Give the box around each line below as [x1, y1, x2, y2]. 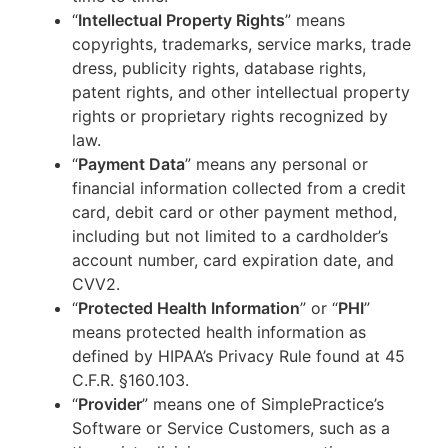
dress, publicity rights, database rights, [72, 58, 366, 78]
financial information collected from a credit [72, 178, 406, 198]
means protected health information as [72, 322, 366, 342]
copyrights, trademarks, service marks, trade [72, 34, 411, 54]
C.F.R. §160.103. [72, 370, 189, 390]
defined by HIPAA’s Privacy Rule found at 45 [72, 346, 405, 366]
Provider [78, 394, 142, 414]
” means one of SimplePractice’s [142, 394, 384, 414]
